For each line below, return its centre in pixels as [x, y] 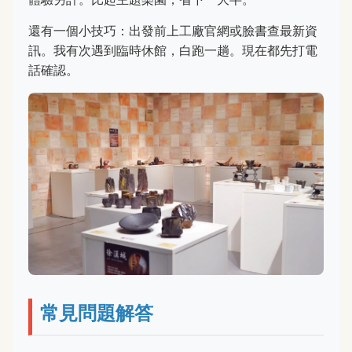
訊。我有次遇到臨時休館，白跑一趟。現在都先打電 [173, 51]
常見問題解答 [97, 313]
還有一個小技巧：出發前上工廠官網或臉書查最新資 [173, 31]
